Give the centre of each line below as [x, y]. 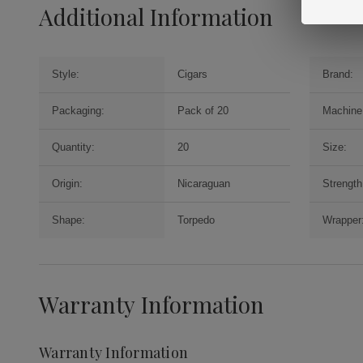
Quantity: [73, 147]
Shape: [68, 220]
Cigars [192, 75]
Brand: [337, 75]
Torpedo [196, 220]
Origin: [67, 184]
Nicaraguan [203, 184]
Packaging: [78, 111]
